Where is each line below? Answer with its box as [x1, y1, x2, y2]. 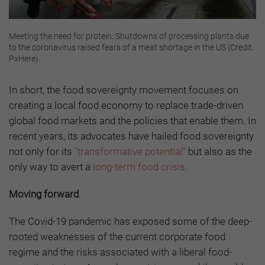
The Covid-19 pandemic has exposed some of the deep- [9, 215, 252, 227]
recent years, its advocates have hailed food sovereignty [9, 130, 254, 142]
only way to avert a [9, 160, 93, 173]
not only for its [9, 145, 75, 157]
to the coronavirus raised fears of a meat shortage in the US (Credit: [9, 42, 254, 52]
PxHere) [9, 53, 38, 63]
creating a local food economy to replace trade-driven [9, 99, 243, 111]
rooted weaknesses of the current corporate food [9, 230, 225, 243]
